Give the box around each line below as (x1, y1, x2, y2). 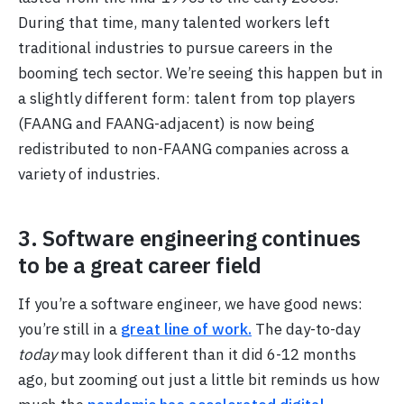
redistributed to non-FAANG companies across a (18, 138, 349, 159)
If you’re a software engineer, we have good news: (18, 293, 363, 314)
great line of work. (121, 318, 252, 339)
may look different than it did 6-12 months (57, 344, 356, 364)
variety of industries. (18, 163, 160, 184)
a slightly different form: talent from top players (18, 87, 355, 108)
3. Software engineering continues (18, 223, 362, 252)
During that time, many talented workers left (18, 12, 330, 32)
